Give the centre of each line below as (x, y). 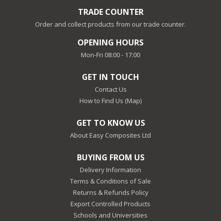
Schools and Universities (110, 215)
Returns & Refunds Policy (110, 192)
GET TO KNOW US (110, 123)
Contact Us (110, 89)
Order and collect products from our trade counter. (110, 24)
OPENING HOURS (110, 42)
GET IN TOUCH (110, 77)
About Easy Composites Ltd (110, 135)
